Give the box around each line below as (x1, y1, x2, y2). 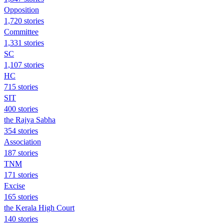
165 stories (4, 192, 38, 201)
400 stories (4, 104, 38, 113)
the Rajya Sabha (4, 115, 55, 124)
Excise (4, 181, 25, 190)
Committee (4, 27, 38, 36)
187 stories (4, 148, 38, 157)
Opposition (4, 5, 39, 14)
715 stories (4, 82, 38, 91)
